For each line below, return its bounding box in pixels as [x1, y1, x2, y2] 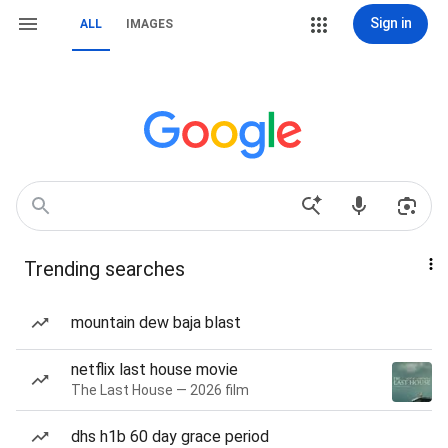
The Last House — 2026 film [71, 382, 249, 398]
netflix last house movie [71, 360, 238, 379]
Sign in [369, 15, 412, 31]
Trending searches [24, 257, 185, 281]
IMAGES [126, 17, 173, 31]
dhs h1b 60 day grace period [71, 427, 269, 446]
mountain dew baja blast [71, 313, 241, 332]
